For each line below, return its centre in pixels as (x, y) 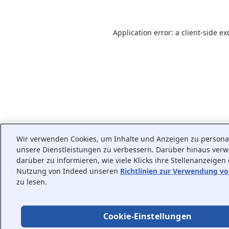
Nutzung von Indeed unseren (68, 171)
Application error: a (147, 32)
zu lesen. (32, 182)
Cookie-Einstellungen (147, 216)
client (191, 32)
